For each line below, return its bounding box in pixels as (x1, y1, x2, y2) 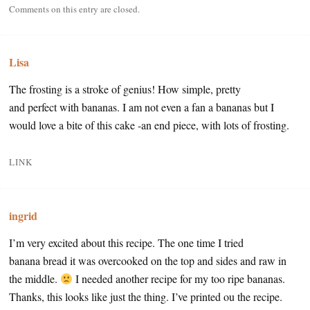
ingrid (9, 208, 37, 224)
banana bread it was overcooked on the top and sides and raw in (9, 253, 286, 268)
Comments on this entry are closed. (9, 3, 140, 16)
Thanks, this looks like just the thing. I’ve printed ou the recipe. (9, 289, 282, 304)
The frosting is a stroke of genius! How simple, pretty (9, 82, 241, 97)
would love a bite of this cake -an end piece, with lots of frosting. (9, 118, 289, 133)
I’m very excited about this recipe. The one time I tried (9, 235, 244, 250)
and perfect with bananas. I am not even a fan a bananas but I (9, 100, 274, 115)
